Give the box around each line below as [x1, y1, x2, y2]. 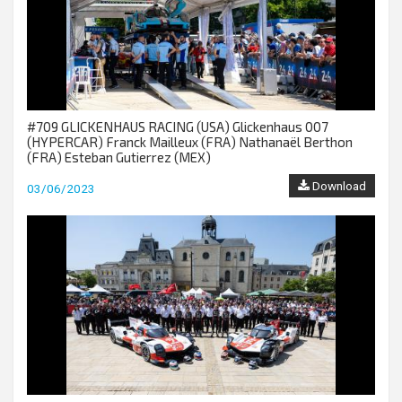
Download [310, 179, 366, 193]
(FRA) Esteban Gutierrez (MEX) [27, 149, 211, 165]
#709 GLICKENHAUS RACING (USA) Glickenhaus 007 [27, 118, 328, 135]
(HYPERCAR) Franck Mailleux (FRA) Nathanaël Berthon [27, 134, 353, 150]
